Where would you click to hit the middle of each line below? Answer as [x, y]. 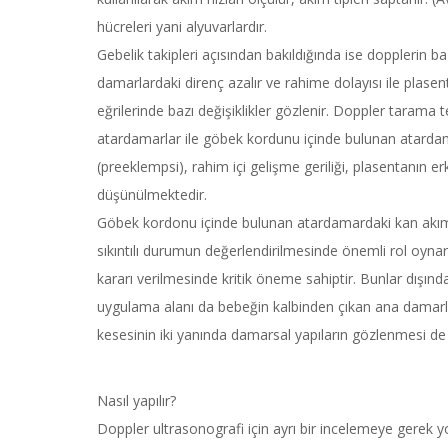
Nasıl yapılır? [136, 401]
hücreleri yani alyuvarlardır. [182, 27]
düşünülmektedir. [152, 195]
